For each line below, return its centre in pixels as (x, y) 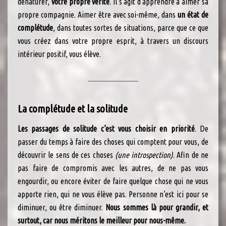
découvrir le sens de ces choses (66, 155)
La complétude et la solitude (73, 109)
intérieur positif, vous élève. (59, 54)
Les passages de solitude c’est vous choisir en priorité (106, 129)
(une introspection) (144, 155)
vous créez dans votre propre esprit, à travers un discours (113, 41)
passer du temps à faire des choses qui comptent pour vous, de (113, 142)
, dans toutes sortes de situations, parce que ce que (131, 28)
